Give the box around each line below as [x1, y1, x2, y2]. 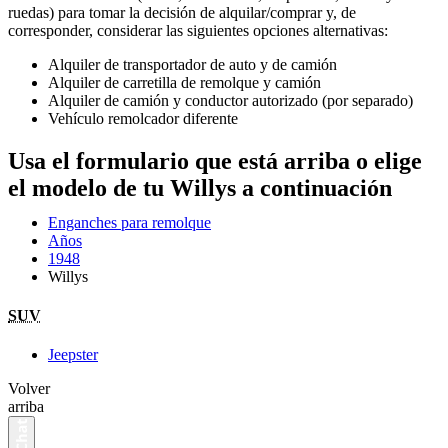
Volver [8, 380, 50, 398]
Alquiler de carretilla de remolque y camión [48, 74, 321, 91]
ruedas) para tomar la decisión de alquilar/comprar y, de [8, 4, 356, 21]
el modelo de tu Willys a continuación [8, 174, 392, 201]
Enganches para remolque [48, 213, 211, 231]
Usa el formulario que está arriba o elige [8, 147, 422, 174]
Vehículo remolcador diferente [48, 110, 238, 127]
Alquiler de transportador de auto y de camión [48, 56, 337, 73]
